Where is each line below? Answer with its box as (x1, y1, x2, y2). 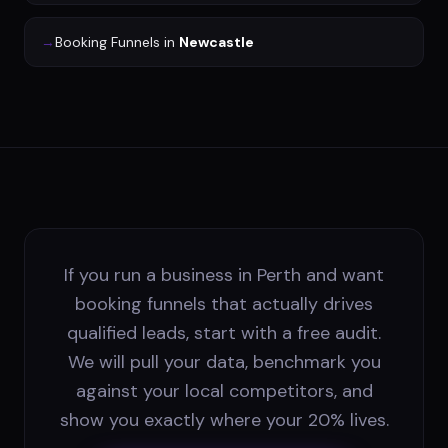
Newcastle (179, 32, 254, 51)
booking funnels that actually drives (75, 291, 373, 316)
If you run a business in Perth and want (64, 262, 384, 287)
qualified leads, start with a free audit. (67, 320, 381, 345)
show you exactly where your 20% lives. (59, 407, 389, 432)
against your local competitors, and (75, 378, 373, 403)
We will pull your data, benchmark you (67, 349, 381, 374)
